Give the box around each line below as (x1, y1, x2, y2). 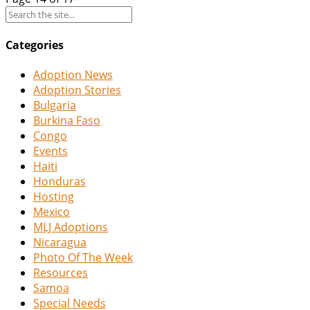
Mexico (33, 204, 70, 220)
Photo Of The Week (33, 250, 133, 266)
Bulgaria (33, 98, 76, 113)
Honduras (33, 174, 86, 190)
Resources (33, 265, 88, 281)
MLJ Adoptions (33, 219, 108, 235)
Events (33, 143, 68, 159)
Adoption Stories (33, 82, 121, 98)
